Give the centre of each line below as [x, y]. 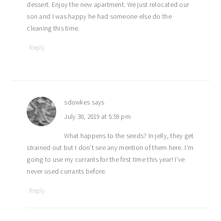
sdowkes [77, 102]
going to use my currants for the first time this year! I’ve [106, 159]
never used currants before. [67, 171]
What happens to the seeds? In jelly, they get [129, 136]
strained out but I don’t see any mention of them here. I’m [110, 147]
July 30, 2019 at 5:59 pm [97, 116]
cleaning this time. [53, 28]
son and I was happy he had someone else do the [99, 16]
